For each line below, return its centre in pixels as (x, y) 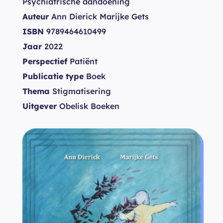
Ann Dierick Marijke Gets (99, 16)
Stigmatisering (80, 91)
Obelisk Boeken (88, 106)
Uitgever (40, 106)
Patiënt (82, 61)
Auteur (36, 16)
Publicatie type (53, 76)
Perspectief (45, 61)
